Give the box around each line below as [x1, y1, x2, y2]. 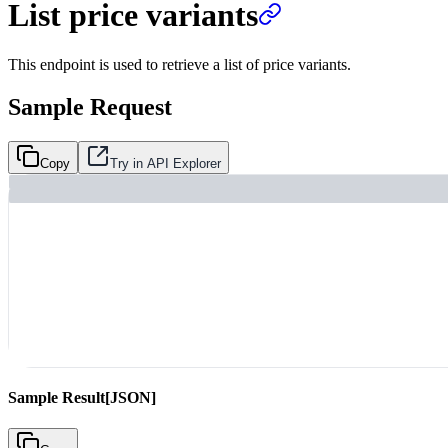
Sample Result [8, 388, 105, 406]
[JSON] [105, 388, 156, 406]
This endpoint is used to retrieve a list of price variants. [8, 55, 351, 73]
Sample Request [8, 93, 172, 120]
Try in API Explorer [110, 155, 221, 171]
